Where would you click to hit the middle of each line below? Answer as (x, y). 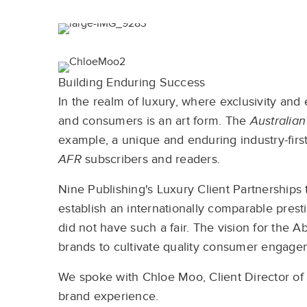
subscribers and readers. (150, 159)
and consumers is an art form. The (154, 121)
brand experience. (109, 296)
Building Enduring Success (132, 83)
